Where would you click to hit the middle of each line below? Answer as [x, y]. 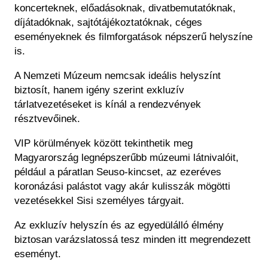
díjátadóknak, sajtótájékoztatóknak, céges [108, 23]
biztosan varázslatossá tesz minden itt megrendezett [133, 240]
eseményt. [38, 254]
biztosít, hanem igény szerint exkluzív [99, 90]
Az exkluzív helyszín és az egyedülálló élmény [119, 226]
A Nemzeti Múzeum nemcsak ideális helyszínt [118, 76]
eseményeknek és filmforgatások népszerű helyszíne [133, 37]
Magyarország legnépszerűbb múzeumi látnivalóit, [127, 158]
